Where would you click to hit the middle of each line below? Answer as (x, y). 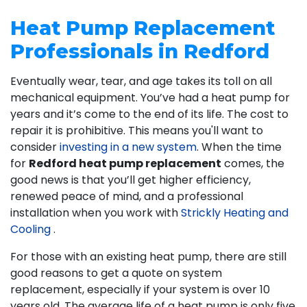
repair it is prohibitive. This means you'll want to (137, 130)
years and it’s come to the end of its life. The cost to (149, 114)
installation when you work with (96, 212)
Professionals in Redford (140, 51)
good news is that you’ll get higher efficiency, (131, 180)
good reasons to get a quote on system (116, 273)
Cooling (32, 229)
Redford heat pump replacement (125, 163)
